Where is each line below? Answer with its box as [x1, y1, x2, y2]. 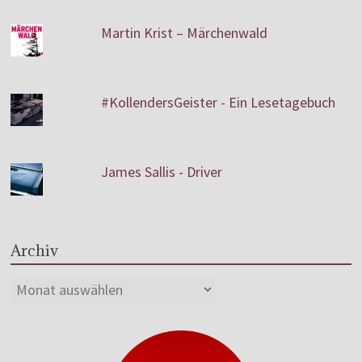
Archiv [11, 240, 59, 260]
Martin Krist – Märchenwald [101, 23, 268, 42]
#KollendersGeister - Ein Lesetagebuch [101, 92, 336, 112]
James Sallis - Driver [101, 162, 223, 181]
